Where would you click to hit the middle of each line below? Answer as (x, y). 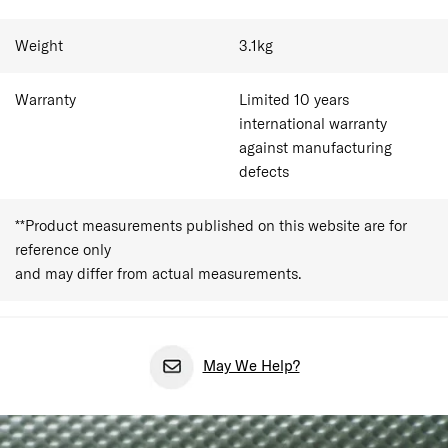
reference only (63, 250)
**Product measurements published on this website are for (211, 226)
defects (264, 172)
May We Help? (251, 366)
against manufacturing (315, 148)
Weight (39, 46)
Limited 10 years (294, 100)
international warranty (313, 124)
